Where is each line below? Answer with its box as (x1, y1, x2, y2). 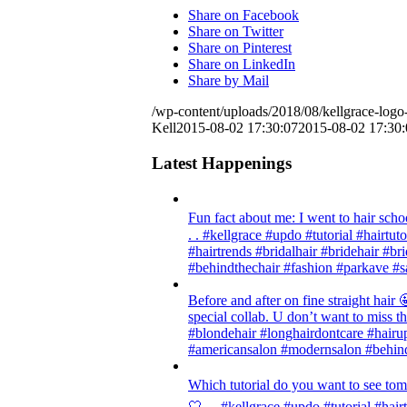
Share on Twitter (188, 24, 283, 40)
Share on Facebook (188, 7, 299, 24)
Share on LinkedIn (188, 56, 295, 73)
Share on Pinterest (188, 40, 292, 56)
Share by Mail (188, 73, 269, 89)
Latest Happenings (152, 154, 292, 174)
